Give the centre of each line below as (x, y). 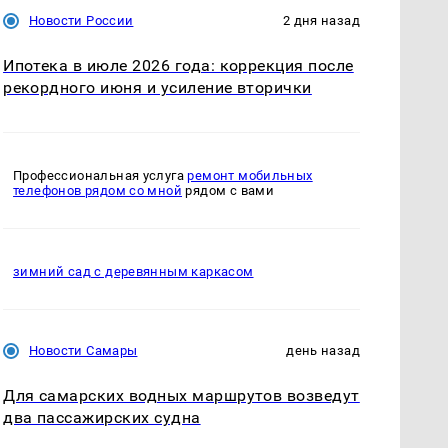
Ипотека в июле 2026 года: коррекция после (178, 65)
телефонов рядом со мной (98, 191)
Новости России (81, 20)
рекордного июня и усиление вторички (157, 87)
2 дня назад (321, 20)
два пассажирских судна (102, 418)
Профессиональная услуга (100, 176)
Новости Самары (83, 351)
